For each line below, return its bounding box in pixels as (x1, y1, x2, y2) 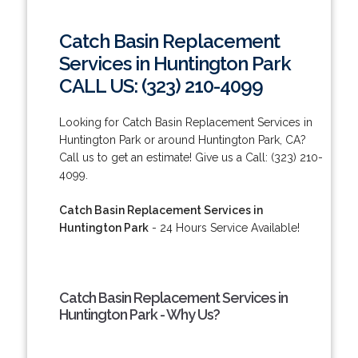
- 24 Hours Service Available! (148, 221, 300, 234)
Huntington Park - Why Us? (58, 305, 220, 323)
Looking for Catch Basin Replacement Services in (58, 115, 312, 129)
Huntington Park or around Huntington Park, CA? (58, 133, 306, 146)
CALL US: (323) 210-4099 (58, 74, 263, 97)
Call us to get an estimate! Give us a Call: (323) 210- (58, 150, 323, 164)
